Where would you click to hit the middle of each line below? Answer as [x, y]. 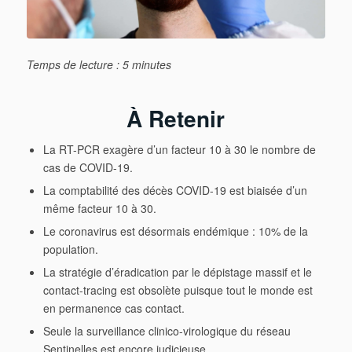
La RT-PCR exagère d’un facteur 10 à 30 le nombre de [179, 150]
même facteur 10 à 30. [99, 209]
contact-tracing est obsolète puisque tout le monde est [178, 290]
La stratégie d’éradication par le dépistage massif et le [177, 272]
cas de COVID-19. [88, 168]
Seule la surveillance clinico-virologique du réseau [167, 331]
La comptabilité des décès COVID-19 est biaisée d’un [175, 191]
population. [70, 249]
